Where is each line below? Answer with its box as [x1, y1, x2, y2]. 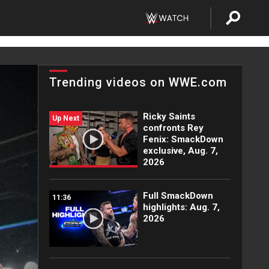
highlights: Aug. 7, [142, 202, 220, 213]
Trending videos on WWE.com [49, 75, 227, 89]
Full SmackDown [142, 190, 213, 201]
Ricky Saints [142, 111, 195, 122]
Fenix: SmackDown [142, 134, 223, 145]
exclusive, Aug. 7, [142, 145, 218, 156]
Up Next [52, 114, 79, 122]
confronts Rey [142, 122, 204, 133]
